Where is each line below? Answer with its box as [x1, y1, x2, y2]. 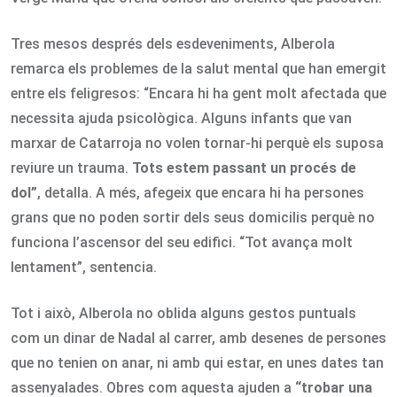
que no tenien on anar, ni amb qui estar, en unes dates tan [11, 354, 384, 371]
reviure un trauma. [11, 159, 132, 176]
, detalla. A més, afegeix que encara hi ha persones [37, 183, 364, 201]
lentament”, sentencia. [11, 258, 157, 276]
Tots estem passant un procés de [132, 159, 356, 176]
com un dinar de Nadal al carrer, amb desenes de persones [11, 329, 386, 346]
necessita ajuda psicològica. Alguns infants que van [11, 109, 352, 127]
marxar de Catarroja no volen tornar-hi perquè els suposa [11, 134, 384, 152]
